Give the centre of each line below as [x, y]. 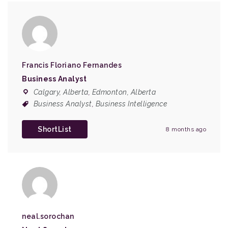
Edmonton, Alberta [124, 92]
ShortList [55, 129]
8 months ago [186, 129]
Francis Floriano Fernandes [72, 65]
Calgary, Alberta [61, 92]
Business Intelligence [131, 104]
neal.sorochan [48, 216]
